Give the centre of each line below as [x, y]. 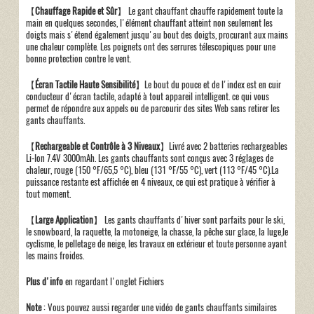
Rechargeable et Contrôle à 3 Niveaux [97, 146]
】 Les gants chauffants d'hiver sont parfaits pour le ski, [189, 219]
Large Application [64, 219]
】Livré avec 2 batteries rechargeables [223, 146]
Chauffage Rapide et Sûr [76, 11]
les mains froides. [55, 255]
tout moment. [48, 193]
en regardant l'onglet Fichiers [113, 281]
